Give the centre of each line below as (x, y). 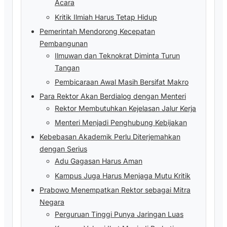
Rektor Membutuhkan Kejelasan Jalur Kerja (125, 108)
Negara (52, 202)
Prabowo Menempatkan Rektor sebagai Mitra (115, 190)
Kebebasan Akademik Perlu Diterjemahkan (110, 137)
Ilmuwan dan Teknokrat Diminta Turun (117, 55)
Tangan (67, 67)
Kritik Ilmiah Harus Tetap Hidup (106, 17)
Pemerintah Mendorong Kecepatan (97, 31)
